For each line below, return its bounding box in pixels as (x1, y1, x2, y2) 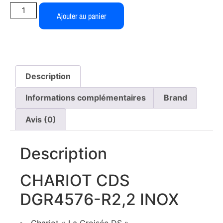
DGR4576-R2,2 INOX (20, 189, 179, 209)
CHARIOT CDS (20, 170, 130, 190)
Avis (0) (25, 114, 57, 124)
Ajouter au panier (57, 10, 107, 21)
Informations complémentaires (25, 93, 146, 103)
